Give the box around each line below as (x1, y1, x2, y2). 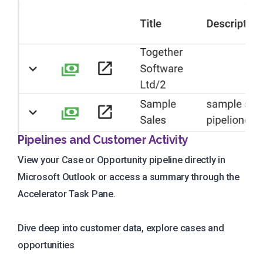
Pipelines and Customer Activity (18, 133, 188, 147)
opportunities (18, 240, 75, 251)
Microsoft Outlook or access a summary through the (18, 171, 240, 183)
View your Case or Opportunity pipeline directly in (18, 154, 225, 166)
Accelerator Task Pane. (18, 188, 116, 200)
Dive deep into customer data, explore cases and (18, 222, 224, 234)
